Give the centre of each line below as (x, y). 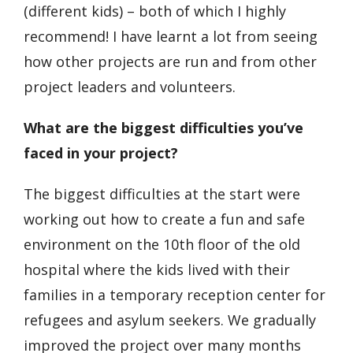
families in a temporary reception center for (175, 295)
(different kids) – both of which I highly (155, 11)
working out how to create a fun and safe (164, 219)
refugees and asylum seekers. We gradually (170, 320)
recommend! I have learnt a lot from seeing (171, 36)
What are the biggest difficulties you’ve (163, 128)
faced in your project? (101, 153)
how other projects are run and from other (170, 61)
